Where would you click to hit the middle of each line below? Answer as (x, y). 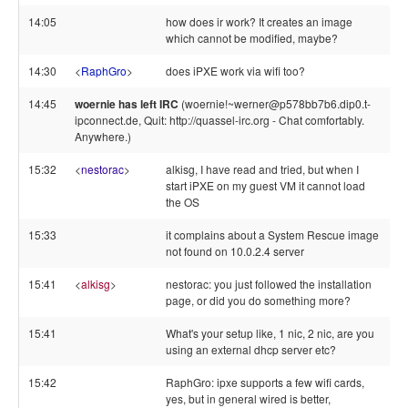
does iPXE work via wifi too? (235, 71)
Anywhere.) (103, 136)
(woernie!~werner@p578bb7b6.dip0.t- (275, 103)
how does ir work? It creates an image (259, 21)
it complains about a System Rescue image (272, 235)
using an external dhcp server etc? (251, 349)
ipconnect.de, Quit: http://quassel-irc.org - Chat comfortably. (219, 120)
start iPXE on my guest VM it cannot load (265, 185)
